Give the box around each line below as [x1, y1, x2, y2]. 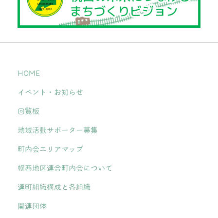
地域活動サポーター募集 [18, 126, 98, 134]
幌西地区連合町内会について [18, 164, 112, 172]
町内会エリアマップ [18, 145, 83, 153]
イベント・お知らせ [18, 88, 83, 96]
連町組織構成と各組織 [18, 183, 91, 191]
